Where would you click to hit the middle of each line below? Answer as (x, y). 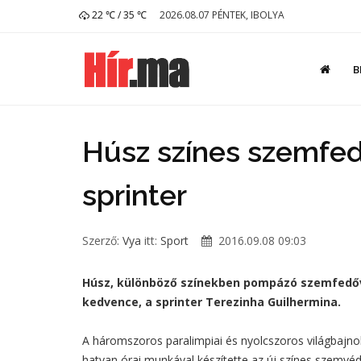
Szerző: (102, 241)
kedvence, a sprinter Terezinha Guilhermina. (212, 302)
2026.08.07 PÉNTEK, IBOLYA (222, 15)
